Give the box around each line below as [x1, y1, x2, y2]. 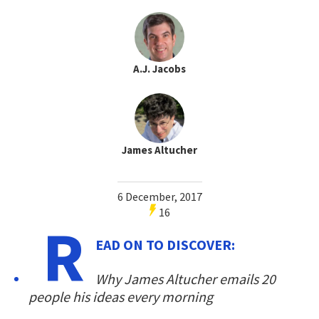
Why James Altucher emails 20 [95, 269, 276, 288]
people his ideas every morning [28, 287, 213, 305]
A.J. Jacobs [133, 61, 186, 75]
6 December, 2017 [117, 189, 202, 204]
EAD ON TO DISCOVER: [95, 235, 235, 253]
